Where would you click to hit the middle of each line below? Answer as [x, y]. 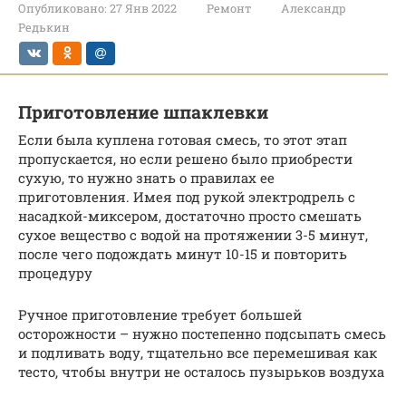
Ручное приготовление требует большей [160, 314]
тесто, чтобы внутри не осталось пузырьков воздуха [201, 371]
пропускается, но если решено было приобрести [185, 158]
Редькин [44, 27]
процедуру [55, 272]
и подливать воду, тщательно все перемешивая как [198, 352]
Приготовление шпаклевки [143, 112]
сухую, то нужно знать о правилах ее [146, 177]
